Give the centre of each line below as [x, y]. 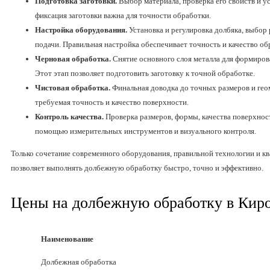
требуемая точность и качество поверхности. [112, 102]
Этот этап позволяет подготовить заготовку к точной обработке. [145, 74]
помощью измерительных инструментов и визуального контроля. [146, 131]
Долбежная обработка [79, 262]
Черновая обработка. [73, 59]
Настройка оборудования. [81, 30]
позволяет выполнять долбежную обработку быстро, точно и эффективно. [137, 168]
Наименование [67, 239]
